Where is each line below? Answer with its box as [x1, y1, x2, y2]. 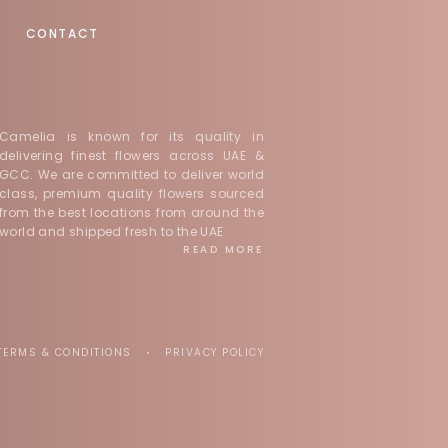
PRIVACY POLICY [165, 345, 264, 360]
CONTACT [25, 25, 99, 42]
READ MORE [183, 242, 264, 257]
